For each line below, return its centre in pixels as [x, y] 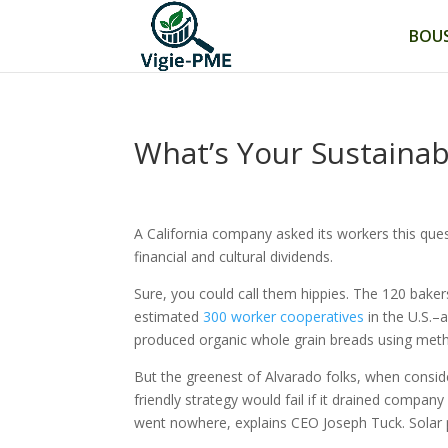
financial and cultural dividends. [234, 256]
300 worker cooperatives [284, 316]
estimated [169, 316]
